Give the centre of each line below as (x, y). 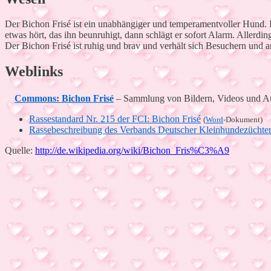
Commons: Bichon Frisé (64, 99)
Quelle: (20, 151)
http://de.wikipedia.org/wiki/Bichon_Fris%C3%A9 (132, 151)
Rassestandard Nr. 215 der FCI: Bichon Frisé (115, 119)
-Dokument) (243, 120)
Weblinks (34, 72)
